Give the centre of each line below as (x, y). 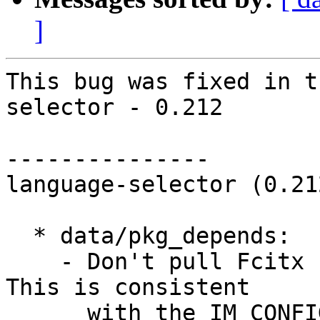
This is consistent (128, 287)
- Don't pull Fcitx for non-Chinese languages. (33, 262)
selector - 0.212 (114, 107)
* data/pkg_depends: (19, 236)
